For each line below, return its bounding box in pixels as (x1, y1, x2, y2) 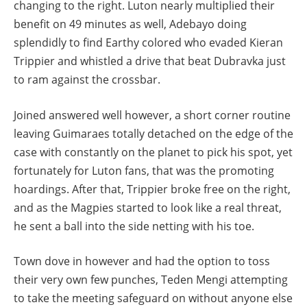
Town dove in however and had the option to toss (14, 254, 270, 269)
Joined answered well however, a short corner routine (14, 107, 291, 123)
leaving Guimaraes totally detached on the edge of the (14, 125, 293, 141)
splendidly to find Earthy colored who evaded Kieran (14, 35, 283, 51)
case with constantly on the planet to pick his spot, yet (14, 144, 293, 160)
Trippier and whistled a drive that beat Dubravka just (14, 53, 286, 69)
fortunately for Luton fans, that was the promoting (14, 162, 274, 178)
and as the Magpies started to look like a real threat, (14, 199, 282, 215)
